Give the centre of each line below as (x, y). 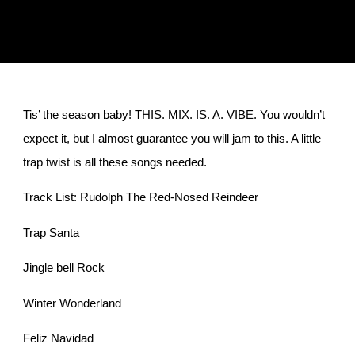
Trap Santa (51, 232)
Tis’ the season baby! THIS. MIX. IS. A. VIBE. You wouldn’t (174, 115)
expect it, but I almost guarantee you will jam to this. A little (172, 138)
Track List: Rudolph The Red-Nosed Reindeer (140, 197)
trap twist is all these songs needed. (115, 162)
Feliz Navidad (58, 338)
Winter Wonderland (72, 303)
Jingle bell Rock (63, 268)
